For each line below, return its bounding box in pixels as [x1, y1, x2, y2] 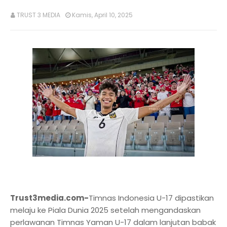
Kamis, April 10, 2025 [72, 11, 133, 19]
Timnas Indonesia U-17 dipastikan [89, 193, 214, 203]
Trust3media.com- [10, 193, 89, 203]
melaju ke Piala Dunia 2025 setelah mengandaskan [10, 205, 201, 215]
